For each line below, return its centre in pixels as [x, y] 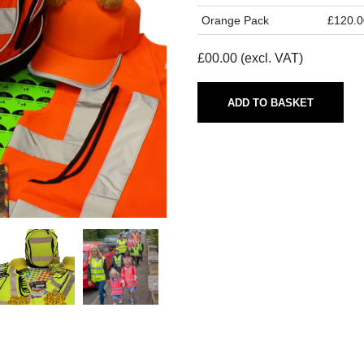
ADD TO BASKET [271, 102]
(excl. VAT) [271, 58]
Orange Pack [236, 21]
